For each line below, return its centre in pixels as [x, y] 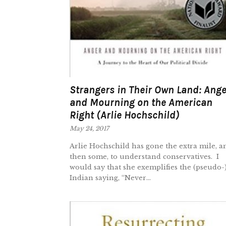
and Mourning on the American [141, 102]
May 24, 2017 [89, 128]
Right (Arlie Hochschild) [125, 115]
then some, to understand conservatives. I [144, 156]
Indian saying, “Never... [110, 178]
